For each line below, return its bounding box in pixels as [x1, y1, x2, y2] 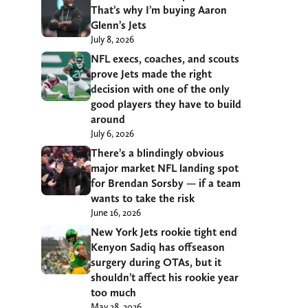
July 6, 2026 [91, 127, 134, 139]
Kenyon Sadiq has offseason [91, 240, 225, 254]
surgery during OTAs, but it [91, 255, 221, 269]
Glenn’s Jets [91, 18, 146, 32]
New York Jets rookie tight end [91, 225, 237, 239]
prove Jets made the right [91, 67, 212, 80]
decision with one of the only [91, 82, 230, 96]
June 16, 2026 [91, 206, 141, 218]
